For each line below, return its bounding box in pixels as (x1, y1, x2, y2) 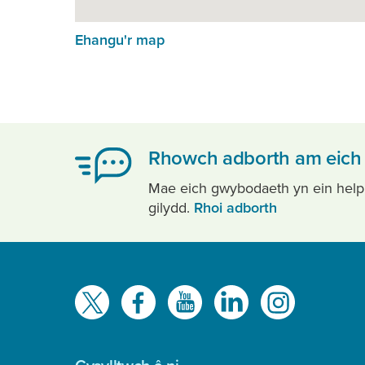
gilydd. (148, 199, 194, 217)
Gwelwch (74, 285, 139, 305)
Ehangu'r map (75, 31, 165, 49)
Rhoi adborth (194, 199, 277, 217)
